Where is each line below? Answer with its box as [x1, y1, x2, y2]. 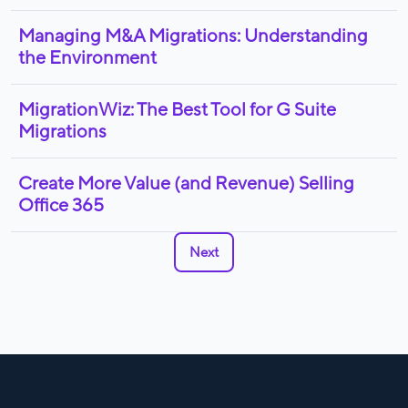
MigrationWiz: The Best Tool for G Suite [18, 100, 336, 120]
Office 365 [18, 196, 104, 216]
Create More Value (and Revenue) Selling [18, 174, 354, 194]
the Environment [18, 48, 157, 68]
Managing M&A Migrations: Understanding [18, 26, 368, 46]
